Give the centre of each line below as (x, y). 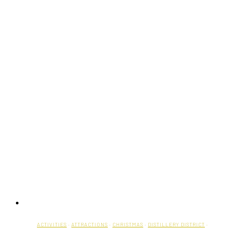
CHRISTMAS (128, 225)
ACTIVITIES (52, 225)
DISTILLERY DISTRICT (176, 225)
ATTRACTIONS (90, 225)
